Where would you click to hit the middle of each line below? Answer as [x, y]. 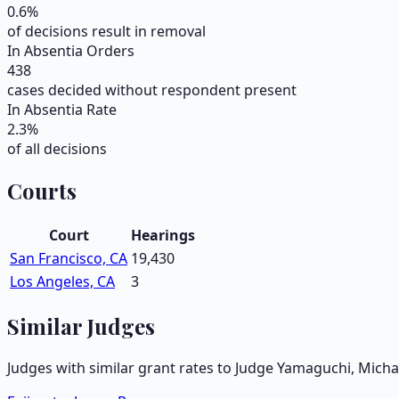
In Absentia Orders [71, 51]
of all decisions [57, 149]
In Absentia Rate [62, 110]
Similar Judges [81, 326]
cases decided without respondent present [152, 90]
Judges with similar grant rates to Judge [142, 367]
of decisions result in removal [106, 32]
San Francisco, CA [69, 258]
